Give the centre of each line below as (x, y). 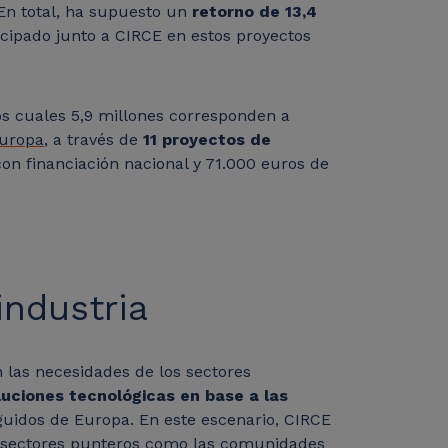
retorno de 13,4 (254, 12)
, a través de (93, 140)
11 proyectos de (207, 140)
